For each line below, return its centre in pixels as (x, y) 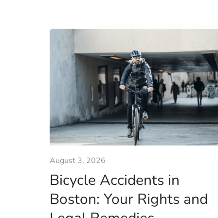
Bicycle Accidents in (115, 180)
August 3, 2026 (78, 160)
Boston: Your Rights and (129, 199)
